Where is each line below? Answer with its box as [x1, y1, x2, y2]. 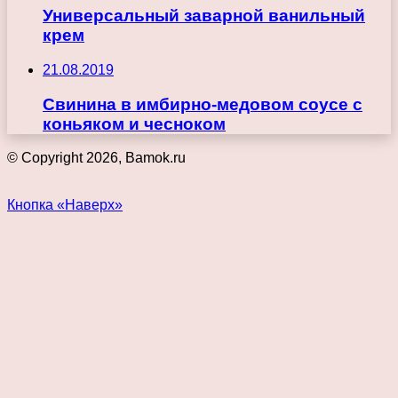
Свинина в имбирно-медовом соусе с [43, 94, 362, 114]
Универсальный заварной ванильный [43, 6, 365, 26]
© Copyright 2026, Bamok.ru [7, 150, 186, 166]
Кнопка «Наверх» [7, 197, 123, 213]
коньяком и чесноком [43, 114, 226, 133]
